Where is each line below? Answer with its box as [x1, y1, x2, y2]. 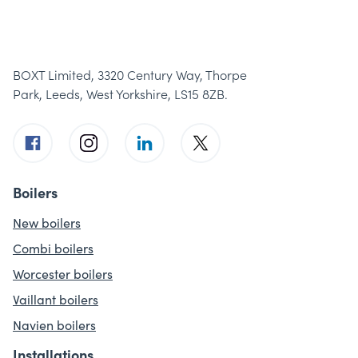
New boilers [13, 215, 81, 231]
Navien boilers [13, 317, 96, 333]
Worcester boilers [13, 266, 113, 282]
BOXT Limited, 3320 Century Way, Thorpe [13, 67, 247, 83]
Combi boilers [13, 241, 93, 257]
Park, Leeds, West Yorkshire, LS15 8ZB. [13, 86, 228, 102]
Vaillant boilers [13, 292, 98, 308]
